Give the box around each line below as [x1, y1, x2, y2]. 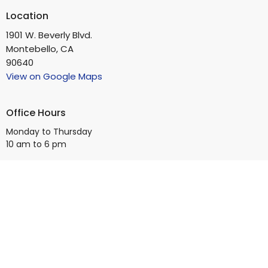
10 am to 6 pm [6, 138, 66, 150]
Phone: [6, 193, 38, 206]
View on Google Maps [6, 70, 102, 83]
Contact [6, 173, 47, 187]
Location [6, 8, 48, 23]
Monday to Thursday [6, 125, 92, 138]
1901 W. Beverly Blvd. [6, 29, 92, 42]
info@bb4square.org [36, 210, 127, 223]
